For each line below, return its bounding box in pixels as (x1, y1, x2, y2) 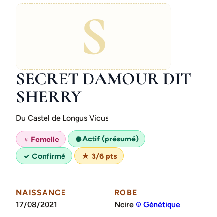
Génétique (141, 200, 180, 210)
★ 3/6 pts (81, 151, 117, 161)
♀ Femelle (23, 134, 59, 144)
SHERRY (16, 86, 81, 108)
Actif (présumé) (82, 134, 139, 144)
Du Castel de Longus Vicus (16, 113, 108, 123)
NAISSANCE (16, 187, 66, 197)
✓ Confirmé (23, 151, 65, 161)
